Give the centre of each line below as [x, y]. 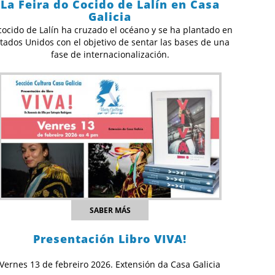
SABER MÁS [110, 211]
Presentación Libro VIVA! [110, 239]
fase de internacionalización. [110, 55]
